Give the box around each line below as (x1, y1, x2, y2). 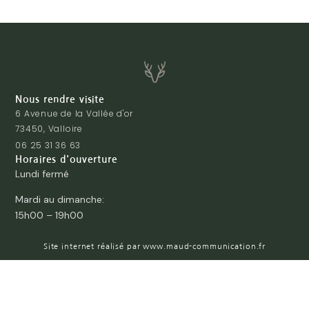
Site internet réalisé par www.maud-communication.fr (43, 242, 266, 250)
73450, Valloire (15, 122, 83, 134)
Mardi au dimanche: (15, 192, 105, 206)
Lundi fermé (15, 167, 70, 180)
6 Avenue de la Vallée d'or (15, 107, 134, 119)
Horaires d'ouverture (15, 154, 118, 164)
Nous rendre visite (15, 94, 106, 104)
